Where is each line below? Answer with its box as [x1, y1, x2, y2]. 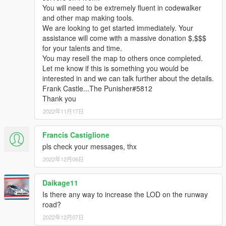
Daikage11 [42, 178, 78, 188]
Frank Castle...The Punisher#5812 [42, 83, 152, 94]
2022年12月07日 [43, 213, 84, 221]
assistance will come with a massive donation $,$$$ [42, 33, 206, 43]
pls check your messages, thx [42, 141, 137, 152]
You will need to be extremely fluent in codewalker [42, 3, 201, 13]
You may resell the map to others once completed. [42, 53, 203, 64]
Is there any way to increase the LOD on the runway [42, 189, 208, 200]
